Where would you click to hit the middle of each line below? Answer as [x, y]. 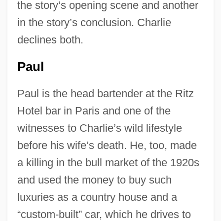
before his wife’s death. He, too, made [107, 146]
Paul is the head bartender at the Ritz [105, 94]
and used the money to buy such [94, 180]
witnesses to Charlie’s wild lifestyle [99, 128]
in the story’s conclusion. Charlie [94, 23]
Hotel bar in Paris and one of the [94, 111]
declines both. [50, 40]
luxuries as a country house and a [97, 197]
